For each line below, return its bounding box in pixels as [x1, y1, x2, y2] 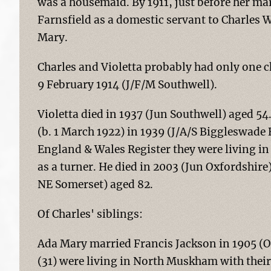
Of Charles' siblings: [38, 207, 143, 221]
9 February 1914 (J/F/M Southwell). [38, 78, 217, 91]
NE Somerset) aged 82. [38, 178, 153, 191]
